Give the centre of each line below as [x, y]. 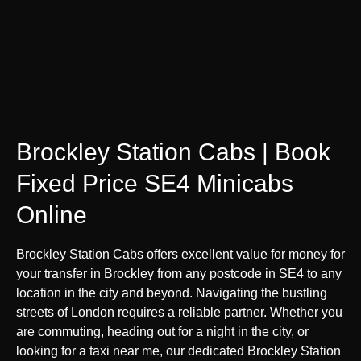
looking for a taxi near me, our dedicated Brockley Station [178, 351]
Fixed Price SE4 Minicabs [155, 183]
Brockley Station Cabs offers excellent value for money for [180, 254]
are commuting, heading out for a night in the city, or [162, 331]
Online [52, 214]
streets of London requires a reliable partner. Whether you [179, 312]
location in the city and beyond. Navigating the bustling [172, 293]
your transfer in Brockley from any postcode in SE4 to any [179, 273]
